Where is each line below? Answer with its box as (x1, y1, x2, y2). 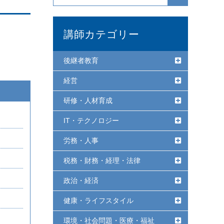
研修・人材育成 (63, 96, 112, 104)
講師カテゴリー (63, 27, 139, 40)
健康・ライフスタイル (63, 196, 133, 204)
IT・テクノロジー (63, 116, 119, 124)
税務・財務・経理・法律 (63, 156, 140, 164)
